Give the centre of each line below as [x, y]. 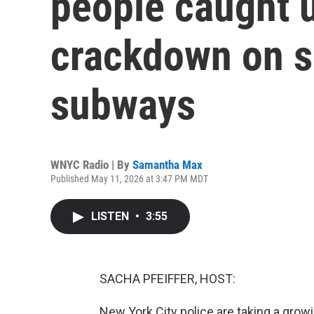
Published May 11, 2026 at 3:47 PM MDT [129, 179]
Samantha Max [168, 165]
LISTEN [111, 216]
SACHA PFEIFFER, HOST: [168, 279]
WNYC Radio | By [91, 165]
